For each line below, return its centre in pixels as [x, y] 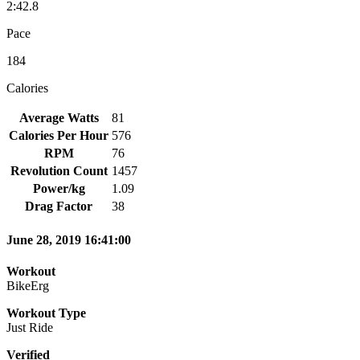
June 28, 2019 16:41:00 [69, 240]
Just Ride [30, 328]
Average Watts [59, 117]
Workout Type [46, 313]
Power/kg [59, 188]
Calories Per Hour [59, 135]
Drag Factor [59, 206]
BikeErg [28, 286]
